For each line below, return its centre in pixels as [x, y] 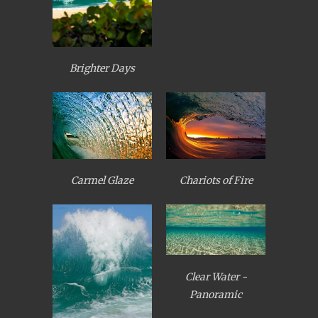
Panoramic [216, 294]
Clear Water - [216, 276]
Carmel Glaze [102, 181]
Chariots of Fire [216, 181]
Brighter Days [102, 68]
